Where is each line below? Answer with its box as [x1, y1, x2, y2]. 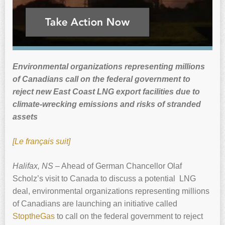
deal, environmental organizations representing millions [13, 186, 209, 195]
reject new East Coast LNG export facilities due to [13, 87, 200, 96]
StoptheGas [13, 211, 55, 220]
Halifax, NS [13, 161, 53, 170]
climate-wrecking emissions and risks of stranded [13, 99, 201, 108]
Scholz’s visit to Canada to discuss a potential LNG [13, 174, 196, 183]
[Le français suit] [13, 137, 70, 146]
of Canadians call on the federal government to [13, 74, 190, 83]
